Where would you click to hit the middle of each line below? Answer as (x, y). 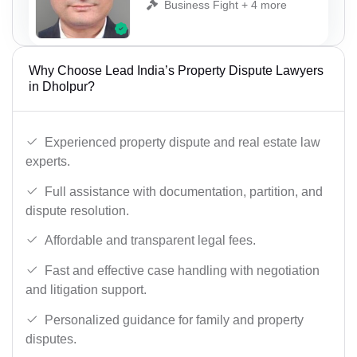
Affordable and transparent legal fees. (150, 241)
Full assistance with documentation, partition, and (184, 191)
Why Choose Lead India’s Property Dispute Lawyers (176, 71)
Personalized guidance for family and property (174, 320)
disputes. (51, 339)
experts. (48, 162)
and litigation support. (86, 289)
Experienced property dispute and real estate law (182, 143)
